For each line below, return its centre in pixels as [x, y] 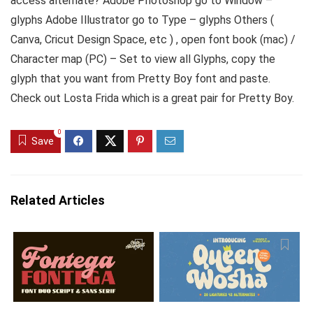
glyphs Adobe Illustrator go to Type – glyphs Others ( [142, 20]
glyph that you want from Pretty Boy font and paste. [140, 79]
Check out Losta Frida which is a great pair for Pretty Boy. [152, 98]
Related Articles [58, 201]
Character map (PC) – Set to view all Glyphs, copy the [143, 59]
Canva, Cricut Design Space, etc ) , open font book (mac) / [153, 39]
